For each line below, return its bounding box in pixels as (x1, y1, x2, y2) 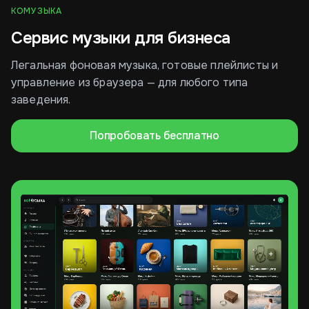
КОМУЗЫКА (11, 6, 62, 17)
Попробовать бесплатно (90, 128, 219, 143)
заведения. (11, 92, 71, 107)
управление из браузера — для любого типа (11, 75, 248, 90)
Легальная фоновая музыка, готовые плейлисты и (11, 58, 279, 72)
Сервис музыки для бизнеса (11, 28, 230, 48)
